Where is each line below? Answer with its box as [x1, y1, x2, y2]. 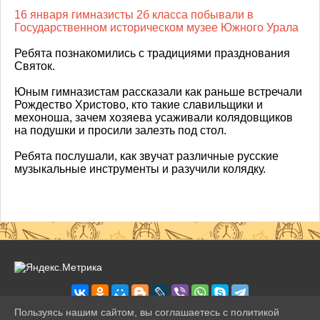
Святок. [14, 59, 58, 72]
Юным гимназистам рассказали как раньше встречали [14, 85, 302, 98]
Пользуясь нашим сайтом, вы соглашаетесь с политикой [14, 306, 279, 318]
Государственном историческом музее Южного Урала [14, 21, 299, 34]
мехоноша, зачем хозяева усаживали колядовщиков [14, 111, 293, 124]
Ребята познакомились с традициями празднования [14, 46, 290, 59]
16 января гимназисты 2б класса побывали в [14, 8, 254, 21]
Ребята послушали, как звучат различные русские [14, 149, 279, 162]
